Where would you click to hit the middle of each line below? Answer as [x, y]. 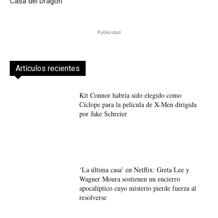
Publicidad [109, 32]
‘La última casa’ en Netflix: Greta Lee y [134, 169]
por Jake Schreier [103, 114]
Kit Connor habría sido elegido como [130, 95]
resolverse [93, 197]
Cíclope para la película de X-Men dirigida [138, 105]
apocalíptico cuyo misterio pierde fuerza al [137, 188]
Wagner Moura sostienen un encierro [129, 179]
